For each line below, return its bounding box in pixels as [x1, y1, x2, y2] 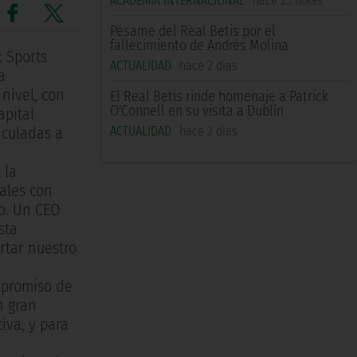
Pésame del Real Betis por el [110, 22, 276, 41]
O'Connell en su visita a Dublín [110, 102, 284, 120]
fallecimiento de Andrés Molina [110, 37, 288, 55]
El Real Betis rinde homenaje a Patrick [110, 88, 328, 106]
